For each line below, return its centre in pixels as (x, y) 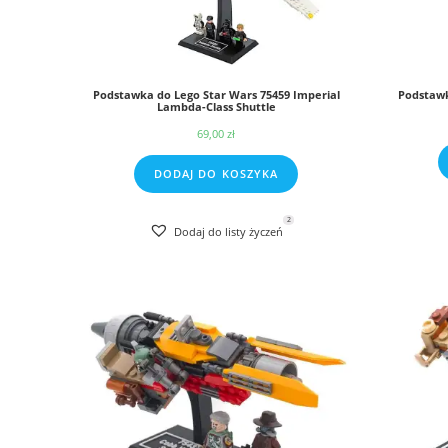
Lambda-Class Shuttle (216, 107)
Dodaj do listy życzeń (228, 231)
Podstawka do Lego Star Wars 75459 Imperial (216, 95)
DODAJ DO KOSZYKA (216, 174)
